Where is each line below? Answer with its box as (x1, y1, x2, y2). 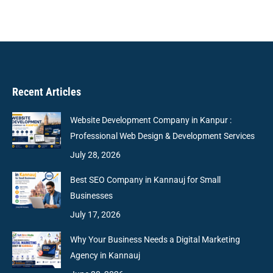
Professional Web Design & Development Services (70, 130, 255, 141)
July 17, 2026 (70, 209, 121, 219)
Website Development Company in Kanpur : (70, 115, 232, 125)
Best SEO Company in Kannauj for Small (70, 174, 221, 185)
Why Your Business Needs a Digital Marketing (70, 234, 240, 244)
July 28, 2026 (70, 149, 121, 160)
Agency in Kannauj (70, 250, 140, 260)
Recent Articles (12, 85, 81, 98)
